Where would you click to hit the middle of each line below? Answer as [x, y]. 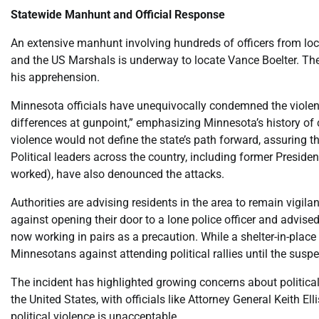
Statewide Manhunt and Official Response [118, 14]
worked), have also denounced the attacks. [117, 174]
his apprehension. [55, 77]
